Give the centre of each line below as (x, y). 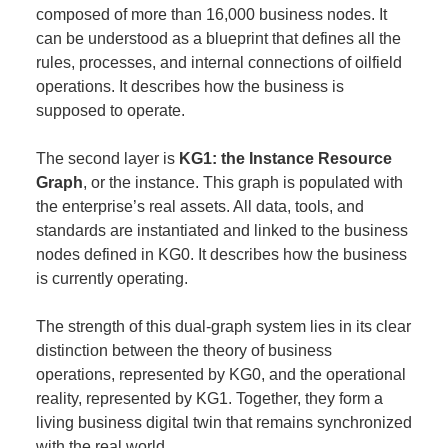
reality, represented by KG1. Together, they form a (209, 398)
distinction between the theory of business (183, 350)
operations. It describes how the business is (189, 86)
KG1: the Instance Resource (285, 158)
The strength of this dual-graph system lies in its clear (223, 326)
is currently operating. (111, 278)
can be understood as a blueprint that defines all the (218, 38)
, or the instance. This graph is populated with (242, 182)
